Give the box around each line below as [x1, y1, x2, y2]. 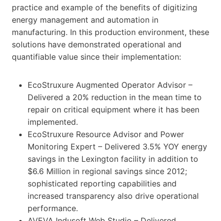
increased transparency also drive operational [28, 190, 199, 201]
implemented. [28, 116, 78, 127]
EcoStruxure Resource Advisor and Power [28, 129, 184, 139]
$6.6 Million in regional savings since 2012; [28, 166, 187, 176]
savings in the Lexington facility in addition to [28, 153, 198, 164]
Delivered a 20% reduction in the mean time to [28, 92, 202, 102]
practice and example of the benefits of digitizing [12, 2, 197, 12]
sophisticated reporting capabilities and [28, 178, 177, 188]
